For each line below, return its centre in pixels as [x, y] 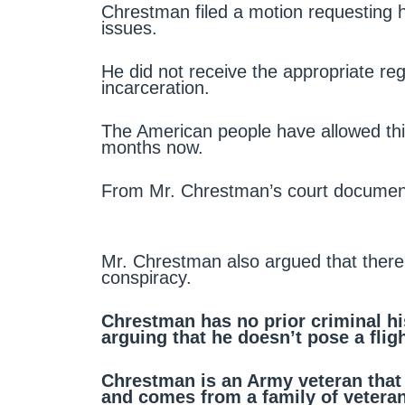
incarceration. [155, 88]
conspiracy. [146, 278]
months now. [152, 147]
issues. [129, 28]
